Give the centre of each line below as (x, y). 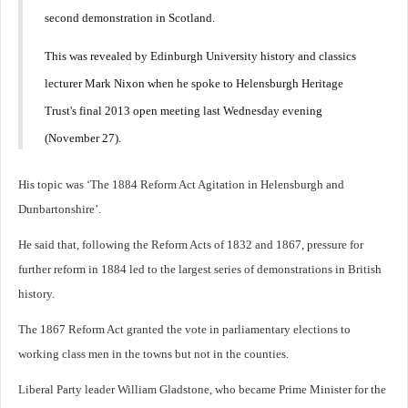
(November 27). (83, 138)
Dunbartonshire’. (60, 209)
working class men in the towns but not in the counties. (153, 353)
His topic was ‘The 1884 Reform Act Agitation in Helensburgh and (181, 184)
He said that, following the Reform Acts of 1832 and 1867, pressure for (191, 244)
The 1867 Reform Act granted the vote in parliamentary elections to (184, 329)
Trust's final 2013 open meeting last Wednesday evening (184, 110)
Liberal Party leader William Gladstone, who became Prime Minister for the (202, 389)
